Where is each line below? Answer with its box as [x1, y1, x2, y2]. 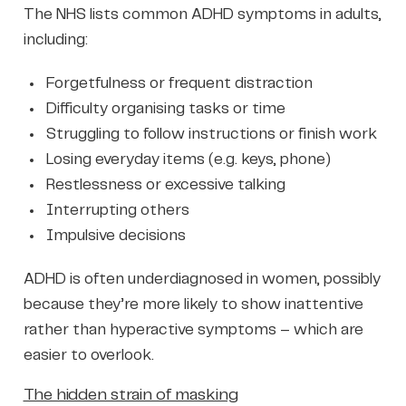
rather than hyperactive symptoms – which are [23, 322, 363, 337]
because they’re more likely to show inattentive [23, 296, 363, 312]
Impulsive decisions [45, 227, 186, 243]
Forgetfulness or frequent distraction [45, 75, 313, 91]
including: [23, 32, 88, 47]
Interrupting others [45, 202, 189, 217]
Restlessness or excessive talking [45, 177, 285, 192]
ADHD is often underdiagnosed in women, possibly [23, 271, 381, 286]
